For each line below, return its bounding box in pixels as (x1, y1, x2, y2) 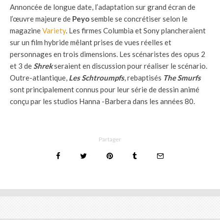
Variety (42, 26, 66, 35)
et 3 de (10, 61, 33, 70)
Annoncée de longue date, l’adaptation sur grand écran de (10, 2, 195, 11)
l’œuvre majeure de (10, 14, 72, 23)
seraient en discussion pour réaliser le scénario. (53, 61, 207, 70)
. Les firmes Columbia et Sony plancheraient (66, 26, 206, 35)
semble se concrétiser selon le (89, 14, 188, 23)
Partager (99, 135, 121, 143)
